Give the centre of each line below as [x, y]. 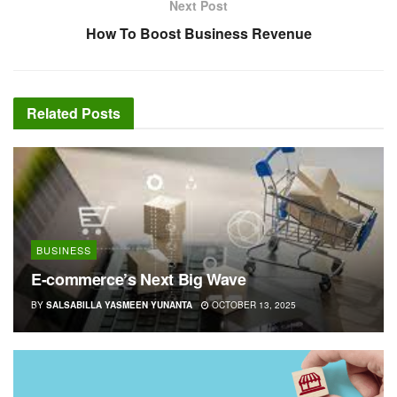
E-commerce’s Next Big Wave [139, 279]
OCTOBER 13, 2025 [253, 304]
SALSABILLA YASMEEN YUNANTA [119, 304]
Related [52, 113]
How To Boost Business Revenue [198, 33]
